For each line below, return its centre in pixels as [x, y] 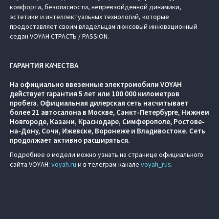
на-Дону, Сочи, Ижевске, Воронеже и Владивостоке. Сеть [108, 131]
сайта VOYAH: [31, 164]
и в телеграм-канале [109, 164]
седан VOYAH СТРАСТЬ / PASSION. [59, 36]
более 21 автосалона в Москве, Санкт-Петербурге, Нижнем [109, 112]
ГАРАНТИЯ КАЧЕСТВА [44, 65]
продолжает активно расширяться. [70, 140]
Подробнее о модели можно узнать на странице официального [107, 154]
